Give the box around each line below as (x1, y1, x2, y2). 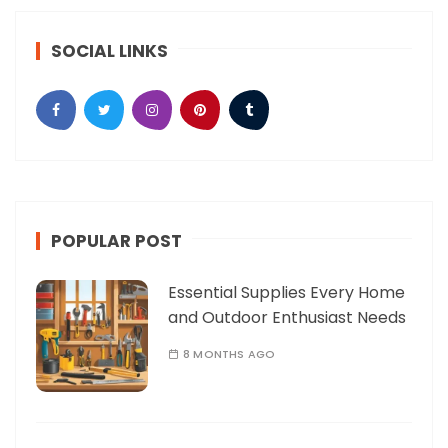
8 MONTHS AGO (183, 345, 275, 362)
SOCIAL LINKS (51, 38, 168, 63)
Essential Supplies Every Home (168, 280, 405, 304)
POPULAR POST (51, 228, 182, 253)
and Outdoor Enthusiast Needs (168, 305, 406, 329)
